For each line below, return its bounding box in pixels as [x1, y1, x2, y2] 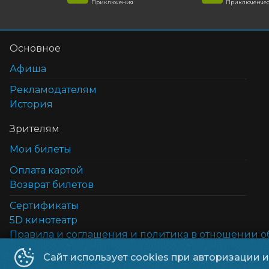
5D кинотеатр [10, 214, 77, 226]
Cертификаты [10, 200, 79, 212]
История [10, 98, 53, 110]
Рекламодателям [10, 83, 97, 95]
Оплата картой [10, 165, 83, 177]
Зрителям [10, 123, 59, 135]
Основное [10, 43, 61, 55]
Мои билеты [10, 144, 71, 156]
